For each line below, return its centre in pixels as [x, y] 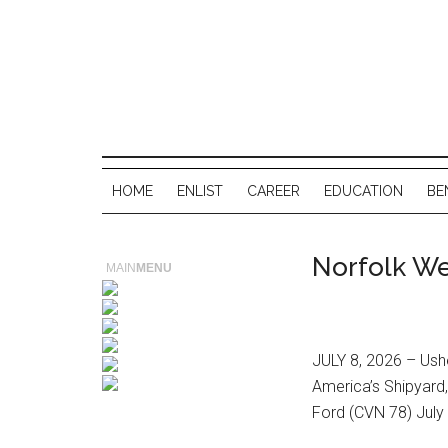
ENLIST [200, 191]
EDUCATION [363, 191]
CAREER [273, 191]
